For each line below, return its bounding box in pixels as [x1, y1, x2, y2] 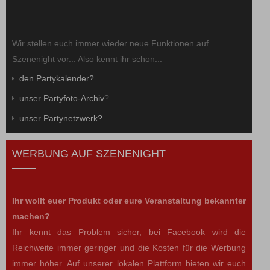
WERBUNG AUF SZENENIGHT [12, 148, 166, 160]
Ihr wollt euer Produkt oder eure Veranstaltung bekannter [12, 196, 246, 206]
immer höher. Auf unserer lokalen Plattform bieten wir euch [12, 259, 246, 269]
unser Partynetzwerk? [19, 113, 102, 124]
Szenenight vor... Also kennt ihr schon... [12, 54, 162, 64]
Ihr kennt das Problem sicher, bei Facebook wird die [12, 227, 246, 237]
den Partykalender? [19, 74, 94, 84]
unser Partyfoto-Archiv [19, 93, 104, 104]
